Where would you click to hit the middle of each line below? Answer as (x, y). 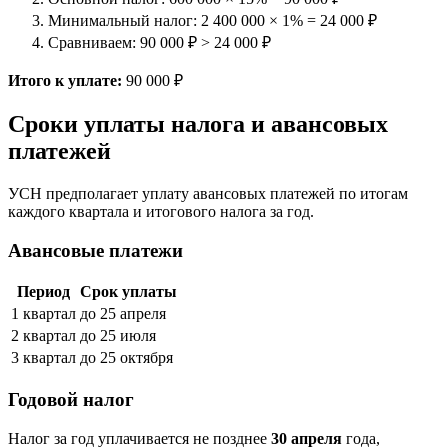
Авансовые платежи (95, 250)
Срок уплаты (128, 292)
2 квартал (43, 336)
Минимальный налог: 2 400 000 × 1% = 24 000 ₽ (212, 20)
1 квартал (43, 314)
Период (43, 292)
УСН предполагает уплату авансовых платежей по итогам (208, 193)
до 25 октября (126, 358)
